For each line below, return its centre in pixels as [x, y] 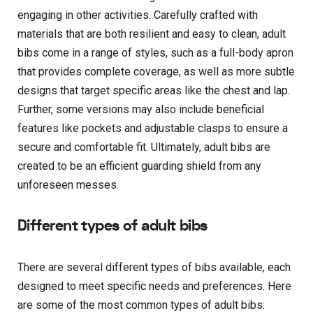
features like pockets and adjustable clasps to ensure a [153, 129]
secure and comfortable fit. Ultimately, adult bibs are [144, 147]
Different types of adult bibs [112, 226]
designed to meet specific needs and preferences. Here [154, 286]
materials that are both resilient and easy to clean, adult [152, 34]
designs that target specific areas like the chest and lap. [154, 91]
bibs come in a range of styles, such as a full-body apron [155, 53]
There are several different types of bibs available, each [154, 268]
